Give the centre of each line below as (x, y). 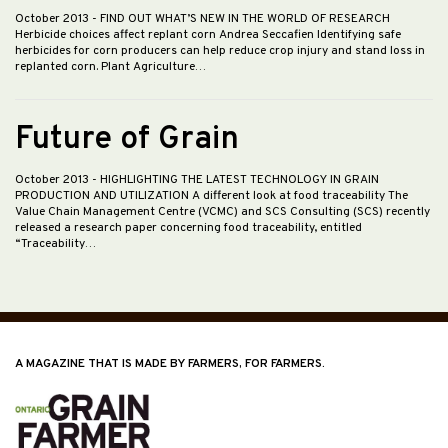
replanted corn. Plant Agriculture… (110, 67)
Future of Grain (127, 140)
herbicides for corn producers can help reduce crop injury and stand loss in (220, 51)
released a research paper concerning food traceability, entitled (188, 228)
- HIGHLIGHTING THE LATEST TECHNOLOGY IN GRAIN (235, 180)
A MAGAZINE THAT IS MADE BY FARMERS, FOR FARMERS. (170, 364)
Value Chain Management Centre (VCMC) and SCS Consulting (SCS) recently (222, 212)
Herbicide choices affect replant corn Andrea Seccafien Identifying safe (208, 35)
